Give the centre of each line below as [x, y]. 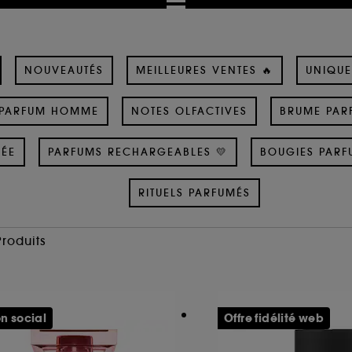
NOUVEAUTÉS [64, 70]
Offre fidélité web [274, 318]
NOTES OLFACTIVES [189, 111]
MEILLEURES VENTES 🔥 [205, 70]
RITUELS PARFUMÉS [194, 192]
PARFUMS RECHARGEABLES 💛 [137, 152]
